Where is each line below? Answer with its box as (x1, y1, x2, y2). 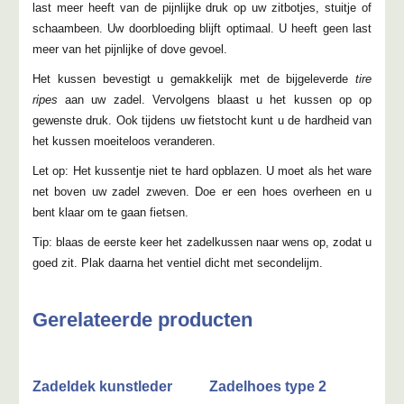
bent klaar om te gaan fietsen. (32, 206, 188, 220)
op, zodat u (312, 235, 372, 250)
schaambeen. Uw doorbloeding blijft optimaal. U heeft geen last (32, 22, 372, 36)
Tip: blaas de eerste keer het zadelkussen (32, 235, 256, 250)
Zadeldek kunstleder (32, 379, 172, 395)
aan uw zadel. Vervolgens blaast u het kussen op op (58, 93, 372, 107)
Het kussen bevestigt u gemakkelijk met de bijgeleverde (32, 72, 355, 87)
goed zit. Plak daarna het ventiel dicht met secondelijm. (32, 256, 323, 271)
